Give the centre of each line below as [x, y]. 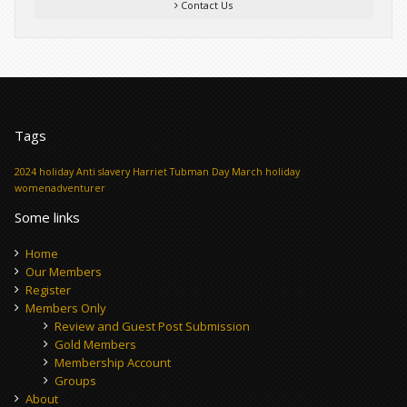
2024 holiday [44, 172]
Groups [75, 381]
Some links [47, 218]
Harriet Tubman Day [181, 172]
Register [48, 290]
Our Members [64, 272]
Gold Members [95, 345]
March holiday [266, 172]
